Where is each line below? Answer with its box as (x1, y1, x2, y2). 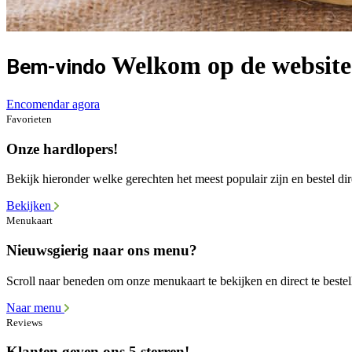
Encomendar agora (6, 97, 100, 111)
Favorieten (6, 112, 52, 125)
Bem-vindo (6, 54, 106, 80)
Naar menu (6, 300, 64, 314)
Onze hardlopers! (6, 140, 118, 157)
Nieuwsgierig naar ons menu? (6, 242, 197, 259)
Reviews (6, 316, 42, 328)
